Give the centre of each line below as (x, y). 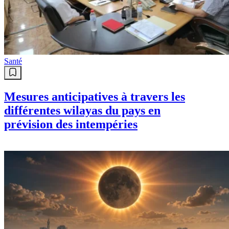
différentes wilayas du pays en (82, 111)
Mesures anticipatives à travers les (95, 97)
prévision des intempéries (71, 124)
